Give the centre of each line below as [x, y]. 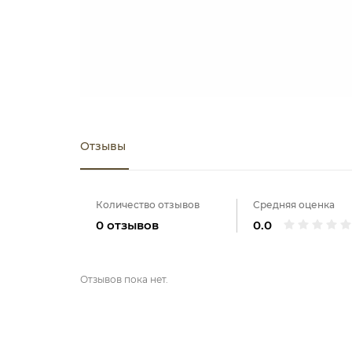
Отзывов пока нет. [124, 280]
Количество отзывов [148, 205]
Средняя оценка [294, 205]
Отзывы [103, 146]
